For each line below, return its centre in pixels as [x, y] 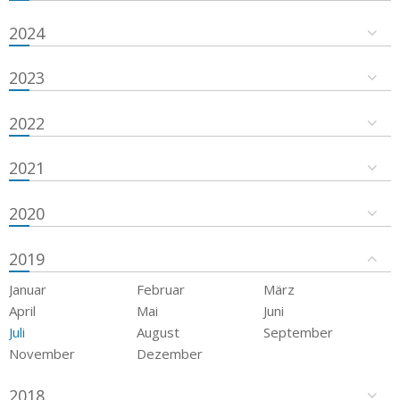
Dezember [169, 353]
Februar [160, 289]
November [42, 353]
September [299, 332]
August [158, 332]
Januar [28, 289]
